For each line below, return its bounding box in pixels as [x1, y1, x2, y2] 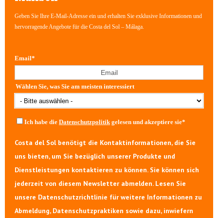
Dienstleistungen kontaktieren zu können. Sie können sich [15, 165, 199, 175]
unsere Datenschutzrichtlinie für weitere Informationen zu [15, 193, 202, 202]
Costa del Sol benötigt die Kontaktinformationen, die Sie [15, 138, 196, 147]
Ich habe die [24, 118, 59, 126]
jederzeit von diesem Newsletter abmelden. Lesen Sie [15, 179, 186, 188]
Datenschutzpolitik [59, 118, 110, 126]
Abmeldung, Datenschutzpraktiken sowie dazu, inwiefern [15, 206, 193, 216]
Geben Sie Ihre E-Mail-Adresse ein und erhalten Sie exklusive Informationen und [15, 13, 202, 20]
